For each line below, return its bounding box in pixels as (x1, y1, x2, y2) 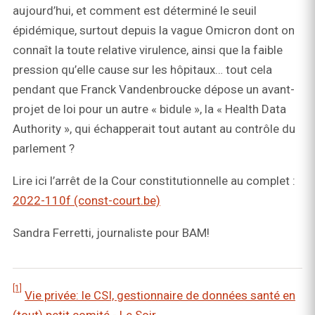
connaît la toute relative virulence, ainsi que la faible (13, 43, 283, 57)
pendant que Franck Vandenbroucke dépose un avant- (13, 82, 295, 96)
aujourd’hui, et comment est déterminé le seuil (13, 4, 257, 18)
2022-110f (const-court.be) (13, 193, 160, 207)
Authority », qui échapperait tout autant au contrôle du (13, 122, 295, 136)
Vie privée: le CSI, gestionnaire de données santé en (25, 288, 295, 302)
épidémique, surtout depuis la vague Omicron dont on (13, 23, 295, 37)
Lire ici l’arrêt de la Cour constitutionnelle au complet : (13, 174, 295, 188)
